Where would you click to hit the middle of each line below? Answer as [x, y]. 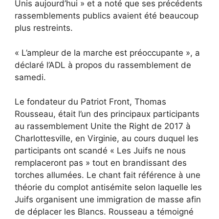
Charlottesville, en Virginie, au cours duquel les [107, 138]
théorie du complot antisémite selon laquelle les [108, 187]
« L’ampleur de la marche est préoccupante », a [107, 53]
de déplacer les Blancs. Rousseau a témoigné [104, 212]
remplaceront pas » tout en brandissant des [101, 163]
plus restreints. [44, 28]
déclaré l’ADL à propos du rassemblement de [103, 65]
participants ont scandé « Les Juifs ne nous [100, 151]
